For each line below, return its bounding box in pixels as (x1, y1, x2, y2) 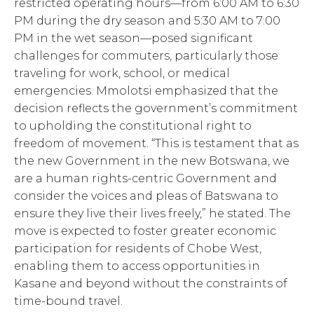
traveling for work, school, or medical (14, 66, 230, 80)
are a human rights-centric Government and (14, 171, 277, 185)
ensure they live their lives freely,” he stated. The (14, 206, 291, 220)
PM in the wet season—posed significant (14, 31, 253, 45)
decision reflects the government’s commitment (14, 101, 298, 115)
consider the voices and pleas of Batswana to (14, 189, 278, 203)
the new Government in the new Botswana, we (14, 153, 289, 168)
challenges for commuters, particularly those (14, 48, 278, 62)
